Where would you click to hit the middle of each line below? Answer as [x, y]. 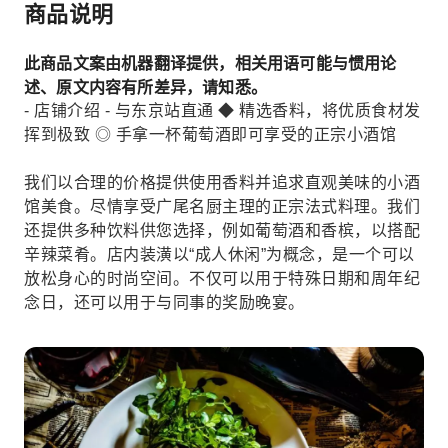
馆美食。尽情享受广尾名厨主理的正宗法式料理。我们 [222, 206]
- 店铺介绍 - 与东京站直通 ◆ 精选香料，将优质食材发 [222, 110]
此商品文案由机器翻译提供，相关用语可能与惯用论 [210, 63]
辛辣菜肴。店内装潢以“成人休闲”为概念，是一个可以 [219, 254]
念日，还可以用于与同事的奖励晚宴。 [164, 302]
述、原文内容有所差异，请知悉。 [145, 87]
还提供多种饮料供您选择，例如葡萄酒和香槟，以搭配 [222, 230]
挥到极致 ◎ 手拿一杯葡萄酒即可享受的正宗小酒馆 [210, 134]
